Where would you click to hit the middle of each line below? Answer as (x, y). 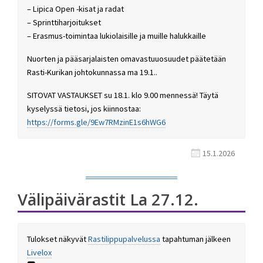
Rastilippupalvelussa (124, 239)
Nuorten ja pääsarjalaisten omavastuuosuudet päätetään (127, 59)
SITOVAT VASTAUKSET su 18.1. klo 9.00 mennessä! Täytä (123, 95)
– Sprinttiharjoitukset (64, 23)
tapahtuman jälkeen (195, 239)
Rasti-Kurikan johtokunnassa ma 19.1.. (92, 73)
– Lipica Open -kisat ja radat (75, 9)
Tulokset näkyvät (58, 239)
